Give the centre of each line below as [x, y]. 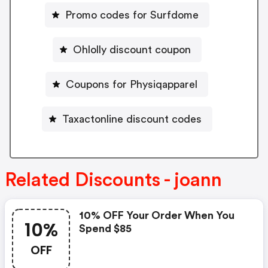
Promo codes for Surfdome [132, 15]
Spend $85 [105, 228]
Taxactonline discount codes [132, 119]
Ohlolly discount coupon [132, 49]
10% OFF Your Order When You [157, 215]
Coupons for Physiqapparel [132, 84]
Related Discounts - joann [113, 180]
